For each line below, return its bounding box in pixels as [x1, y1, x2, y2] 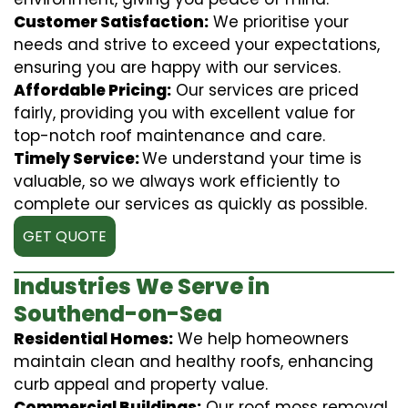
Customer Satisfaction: [14, 10, 209, 33]
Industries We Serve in [14, 270, 270, 301]
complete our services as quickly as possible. [14, 192, 367, 215]
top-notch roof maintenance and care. [14, 124, 325, 147]
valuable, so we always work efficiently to [14, 169, 340, 192]
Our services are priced [171, 78, 359, 101]
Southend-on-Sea [14, 298, 222, 329]
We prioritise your [209, 10, 349, 33]
